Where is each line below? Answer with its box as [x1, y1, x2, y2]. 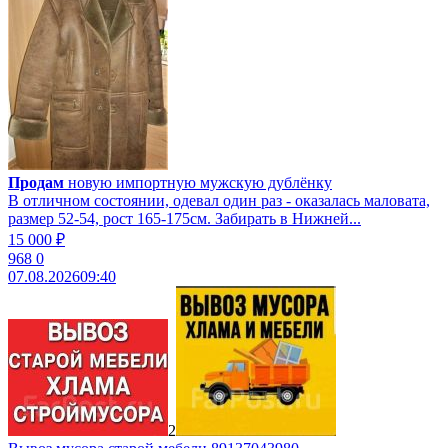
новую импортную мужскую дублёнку [64, 174, 332, 191]
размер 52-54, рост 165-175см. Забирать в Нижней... [8, 210, 361, 227]
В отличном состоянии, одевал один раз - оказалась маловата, [8, 192, 430, 209]
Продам [8, 174, 64, 191]
